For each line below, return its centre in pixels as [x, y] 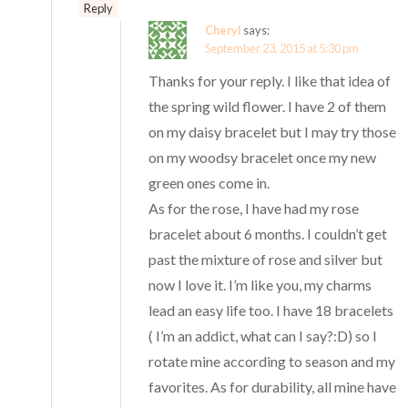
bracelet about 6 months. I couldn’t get [268, 233]
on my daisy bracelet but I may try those [273, 131]
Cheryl [224, 30]
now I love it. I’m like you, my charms [260, 284]
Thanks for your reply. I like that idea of [270, 80]
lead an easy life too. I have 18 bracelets [271, 310]
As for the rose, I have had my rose [254, 208]
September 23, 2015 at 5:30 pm [282, 48]
